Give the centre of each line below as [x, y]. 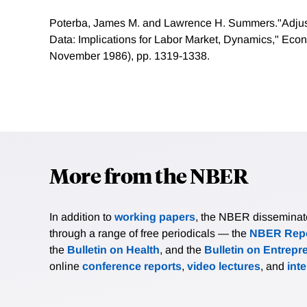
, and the [182, 250]
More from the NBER [149, 175]
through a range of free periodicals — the [149, 234]
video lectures [224, 267]
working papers [155, 217]
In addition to [82, 217]
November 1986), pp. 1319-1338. [130, 56]
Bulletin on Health [113, 250]
